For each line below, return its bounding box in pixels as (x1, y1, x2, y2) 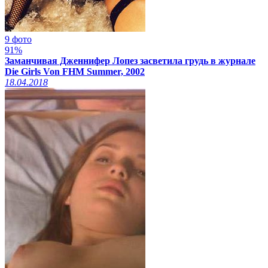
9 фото (5, 33, 32, 44)
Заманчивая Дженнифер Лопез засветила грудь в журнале (5, 55, 255, 66)
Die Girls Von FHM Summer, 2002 (5, 66, 145, 77)
